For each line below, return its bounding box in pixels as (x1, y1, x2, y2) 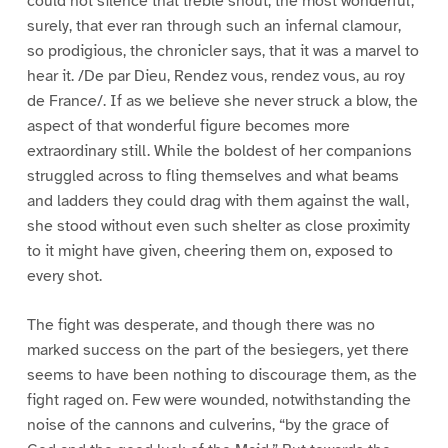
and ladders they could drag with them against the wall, (26, 191, 409, 212)
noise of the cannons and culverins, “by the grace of (26, 415, 389, 436)
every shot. (26, 266, 102, 287)
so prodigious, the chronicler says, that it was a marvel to (26, 41, 419, 62)
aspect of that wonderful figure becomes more (26, 116, 350, 137)
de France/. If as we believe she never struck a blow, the (26, 91, 418, 112)
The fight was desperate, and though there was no (26, 315, 375, 336)
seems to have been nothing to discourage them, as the (26, 365, 417, 386)
